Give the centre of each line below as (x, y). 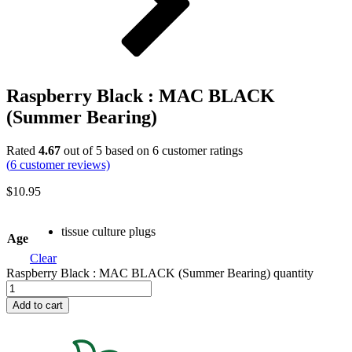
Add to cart (38, 305)
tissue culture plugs (108, 231)
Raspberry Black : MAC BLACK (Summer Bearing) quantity (160, 273)
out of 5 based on (106, 150)
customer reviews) (63, 164)
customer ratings (201, 150)
